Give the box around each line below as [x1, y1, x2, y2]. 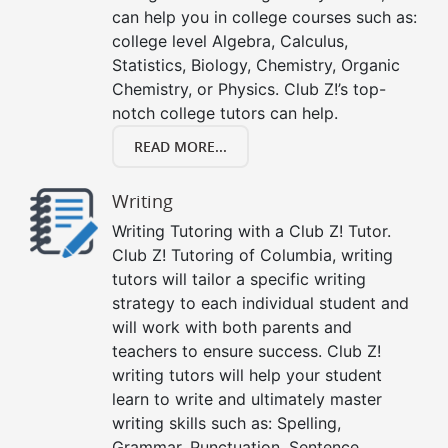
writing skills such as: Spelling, [112, 413, 341, 434]
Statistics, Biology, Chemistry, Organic [112, 55, 400, 76]
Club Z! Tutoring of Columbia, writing [112, 245, 393, 266]
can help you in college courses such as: [112, 7, 417, 28]
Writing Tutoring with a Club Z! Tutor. [112, 221, 391, 242]
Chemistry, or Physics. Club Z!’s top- [112, 79, 386, 100]
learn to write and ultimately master [112, 389, 382, 410]
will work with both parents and [112, 317, 352, 338]
